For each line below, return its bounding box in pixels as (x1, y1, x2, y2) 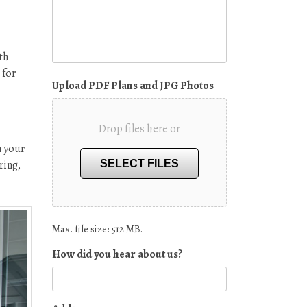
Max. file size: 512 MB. (52, 222, 143, 236)
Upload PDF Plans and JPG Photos (52, 78, 214, 94)
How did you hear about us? (52, 247, 183, 262)
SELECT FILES (99, 158, 179, 170)
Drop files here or (98, 121, 180, 137)
